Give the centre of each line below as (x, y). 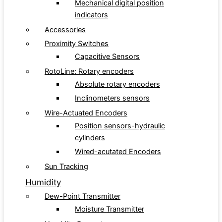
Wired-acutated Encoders (118, 152)
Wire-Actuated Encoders (86, 113)
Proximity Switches (77, 44)
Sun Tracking (66, 167)
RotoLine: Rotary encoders (89, 72)
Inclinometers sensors (112, 98)
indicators (91, 15)
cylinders (90, 138)
